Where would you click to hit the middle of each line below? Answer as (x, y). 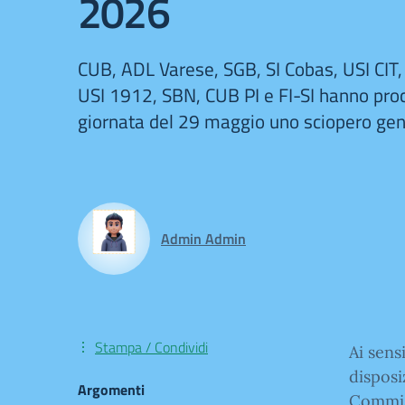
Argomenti (111, 390)
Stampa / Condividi (151, 347)
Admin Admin (203, 239)
